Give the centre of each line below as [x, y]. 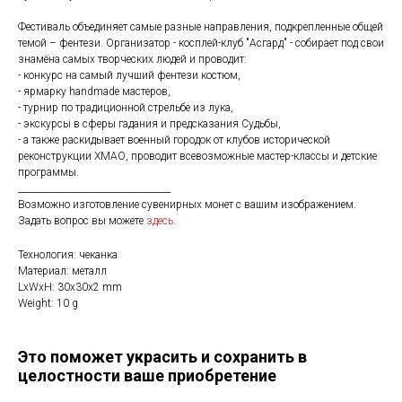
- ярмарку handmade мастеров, [94, 91]
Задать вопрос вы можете [82, 220]
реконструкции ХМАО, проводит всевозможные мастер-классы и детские [197, 156]
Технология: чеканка [68, 254]
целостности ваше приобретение [147, 375]
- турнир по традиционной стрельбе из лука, [127, 107]
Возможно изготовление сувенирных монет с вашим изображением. [187, 204]
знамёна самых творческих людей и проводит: [132, 59]
